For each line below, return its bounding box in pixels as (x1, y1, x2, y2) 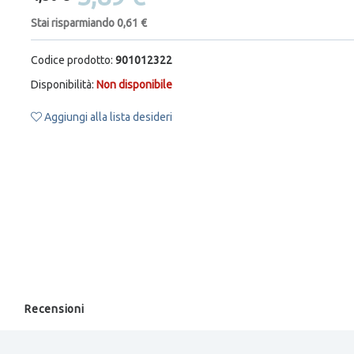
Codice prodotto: (31, 53, 113, 66)
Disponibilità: (31, 77, 94, 91)
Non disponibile (96, 77, 172, 91)
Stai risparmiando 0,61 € (31, 16, 147, 29)
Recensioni (24, 303, 85, 315)
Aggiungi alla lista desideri (42, 110, 172, 123)
